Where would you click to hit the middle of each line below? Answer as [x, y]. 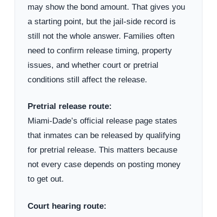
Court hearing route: [67, 206]
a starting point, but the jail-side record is [102, 21]
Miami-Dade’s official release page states [102, 121]
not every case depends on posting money [104, 165]
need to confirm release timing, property [100, 50]
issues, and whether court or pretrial [93, 65]
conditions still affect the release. [87, 79]
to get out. [46, 179]
